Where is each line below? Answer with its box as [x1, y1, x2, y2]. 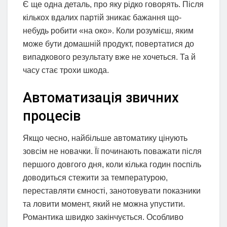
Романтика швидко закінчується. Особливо [23, 213, 183, 222]
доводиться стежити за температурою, [23, 173, 168, 182]
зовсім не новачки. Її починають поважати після [23, 147, 202, 156]
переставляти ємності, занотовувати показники [23, 186, 201, 196]
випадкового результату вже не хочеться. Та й [23, 53, 196, 62]
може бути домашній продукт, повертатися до [23, 40, 194, 49]
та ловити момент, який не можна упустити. [23, 200, 185, 209]
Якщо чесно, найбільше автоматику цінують [23, 134, 187, 143]
